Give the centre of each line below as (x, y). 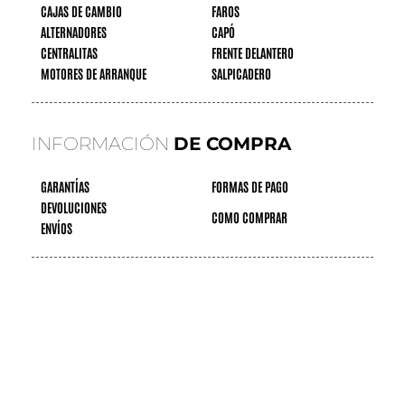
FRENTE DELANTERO (252, 53)
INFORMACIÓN (102, 144)
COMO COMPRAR (249, 217)
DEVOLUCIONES (73, 207)
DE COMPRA (232, 144)
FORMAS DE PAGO (250, 187)
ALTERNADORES (73, 32)
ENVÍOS (56, 228)
